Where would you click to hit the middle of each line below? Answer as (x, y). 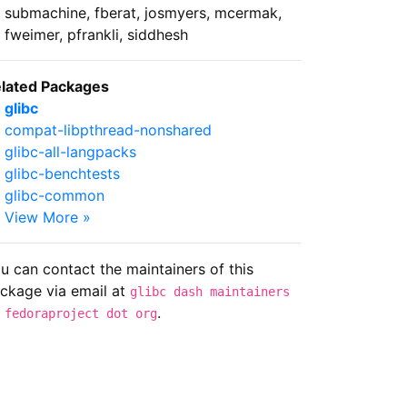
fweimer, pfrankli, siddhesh (96, 34)
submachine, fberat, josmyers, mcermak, (143, 12)
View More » (48, 217)
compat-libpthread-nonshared (108, 129)
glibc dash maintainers (210, 291)
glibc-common (55, 195)
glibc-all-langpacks (70, 151)
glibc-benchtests (62, 173)
